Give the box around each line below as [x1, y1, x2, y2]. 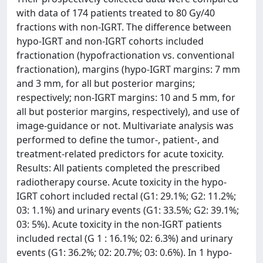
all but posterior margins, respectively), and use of [16, 105, 240, 118]
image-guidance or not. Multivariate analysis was [16, 119, 234, 132]
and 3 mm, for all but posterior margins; [16, 77, 195, 90]
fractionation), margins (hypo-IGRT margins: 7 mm [16, 63, 240, 76]
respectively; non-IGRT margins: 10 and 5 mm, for [16, 91, 235, 104]
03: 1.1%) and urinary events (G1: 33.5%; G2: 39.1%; [16, 204, 239, 217]
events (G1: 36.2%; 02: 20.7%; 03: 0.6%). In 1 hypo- [16, 246, 232, 259]
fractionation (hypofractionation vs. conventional [16, 49, 234, 62]
